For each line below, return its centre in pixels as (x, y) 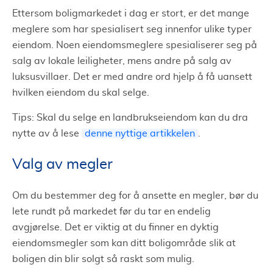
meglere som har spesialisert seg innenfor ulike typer (132, 29)
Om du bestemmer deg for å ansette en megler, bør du (135, 195)
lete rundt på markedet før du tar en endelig (112, 211)
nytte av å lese (47, 133)
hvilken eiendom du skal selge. (81, 92)
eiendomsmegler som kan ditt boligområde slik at (124, 243)
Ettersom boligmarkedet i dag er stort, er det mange (131, 13)
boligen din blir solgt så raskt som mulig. (103, 259)
